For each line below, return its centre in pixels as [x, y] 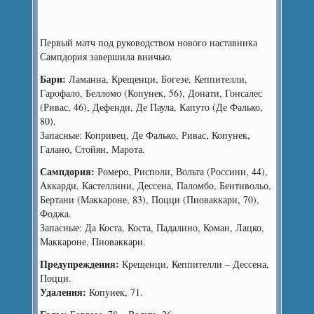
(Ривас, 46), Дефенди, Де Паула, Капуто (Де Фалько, [152, 107]
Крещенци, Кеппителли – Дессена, [194, 264]
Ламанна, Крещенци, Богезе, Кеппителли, [157, 79]
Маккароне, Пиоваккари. [93, 241]
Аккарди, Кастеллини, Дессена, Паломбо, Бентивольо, [156, 185]
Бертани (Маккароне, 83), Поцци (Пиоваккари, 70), [150, 199]
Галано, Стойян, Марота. [93, 149]
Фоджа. [56, 213]
